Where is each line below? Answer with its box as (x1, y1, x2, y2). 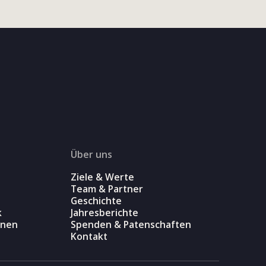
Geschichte (71, 194, 122, 208)
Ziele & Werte (71, 170, 135, 184)
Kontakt (71, 230, 108, 243)
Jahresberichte (71, 206, 139, 220)
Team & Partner (71, 182, 144, 196)
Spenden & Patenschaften (71, 218, 192, 232)
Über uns (71, 148, 113, 161)
